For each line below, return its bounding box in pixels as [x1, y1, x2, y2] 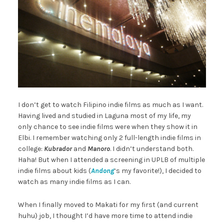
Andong [90, 166, 114, 175]
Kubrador [43, 144, 72, 153]
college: [17, 144, 44, 153]
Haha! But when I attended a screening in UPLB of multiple [17, 155, 205, 164]
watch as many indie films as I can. [17, 177, 130, 186]
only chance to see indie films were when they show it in [17, 122, 197, 131]
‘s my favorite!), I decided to [113, 166, 201, 175]
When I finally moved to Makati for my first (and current [17, 200, 198, 209]
